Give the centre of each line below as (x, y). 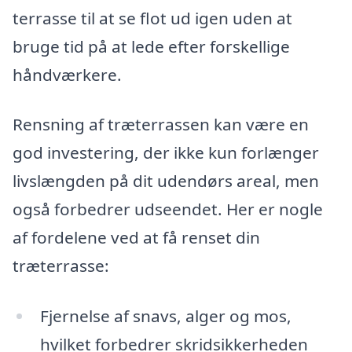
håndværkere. (67, 74)
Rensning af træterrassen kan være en (161, 125)
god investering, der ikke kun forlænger (166, 153)
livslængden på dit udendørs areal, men (166, 181)
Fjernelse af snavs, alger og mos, (165, 316)
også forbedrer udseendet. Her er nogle (168, 209)
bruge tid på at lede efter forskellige (151, 46)
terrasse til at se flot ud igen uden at (152, 18)
